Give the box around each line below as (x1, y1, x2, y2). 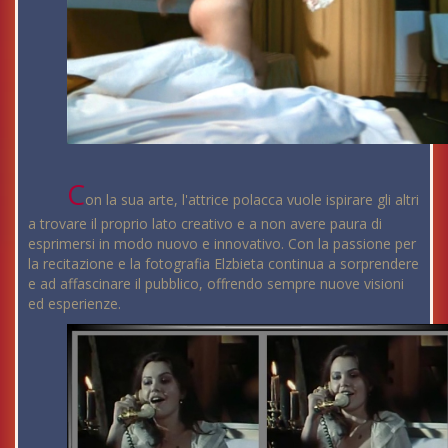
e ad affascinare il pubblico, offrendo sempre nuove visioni (28, 274, 404, 294)
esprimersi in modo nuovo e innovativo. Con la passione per (28, 234, 416, 254)
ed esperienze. (28, 294, 121, 314)
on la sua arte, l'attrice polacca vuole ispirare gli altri (85, 190, 420, 210)
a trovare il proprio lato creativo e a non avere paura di (28, 214, 382, 234)
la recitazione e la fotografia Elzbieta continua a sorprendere (28, 254, 419, 274)
